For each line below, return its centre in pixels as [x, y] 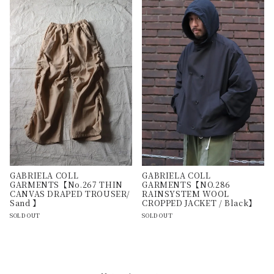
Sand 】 [25, 203]
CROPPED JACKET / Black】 [200, 203]
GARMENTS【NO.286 [186, 185]
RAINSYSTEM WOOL [186, 194]
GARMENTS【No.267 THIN [66, 185]
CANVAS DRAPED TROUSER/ [70, 194]
